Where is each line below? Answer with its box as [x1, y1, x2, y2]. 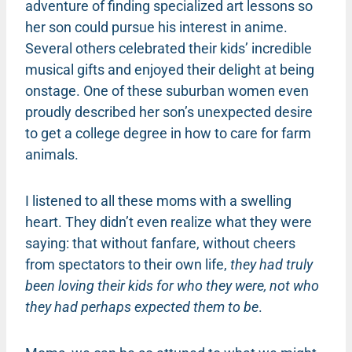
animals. [25, 145, 79, 163]
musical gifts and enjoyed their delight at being [25, 60, 314, 78]
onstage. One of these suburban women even [25, 82, 309, 99]
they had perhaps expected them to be [25, 298, 258, 315]
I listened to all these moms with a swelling [25, 192, 291, 209]
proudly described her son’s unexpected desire [25, 103, 313, 120]
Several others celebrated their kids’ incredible [25, 39, 312, 57]
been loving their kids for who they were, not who [25, 277, 319, 294]
